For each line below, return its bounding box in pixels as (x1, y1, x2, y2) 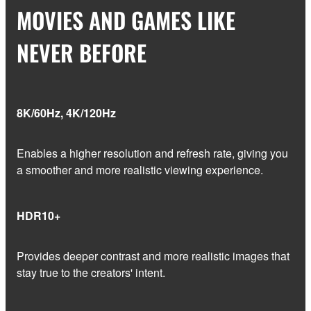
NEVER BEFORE (17, 35, 146, 69)
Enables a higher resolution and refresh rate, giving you (17, 144, 288, 161)
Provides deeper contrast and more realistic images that (17, 247, 289, 264)
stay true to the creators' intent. (17, 264, 165, 280)
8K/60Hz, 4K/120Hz (17, 104, 116, 121)
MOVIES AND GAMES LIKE (17, 3, 235, 36)
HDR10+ (17, 207, 60, 224)
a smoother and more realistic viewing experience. (17, 161, 263, 178)
